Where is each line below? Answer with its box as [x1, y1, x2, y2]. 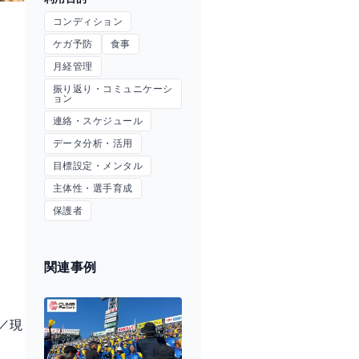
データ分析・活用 [53, 138, 133, 149]
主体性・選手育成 [53, 183, 133, 194]
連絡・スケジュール [53, 115, 143, 127]
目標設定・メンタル [53, 160, 143, 171]
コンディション [53, 16, 123, 27]
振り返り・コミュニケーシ [53, 83, 173, 95]
